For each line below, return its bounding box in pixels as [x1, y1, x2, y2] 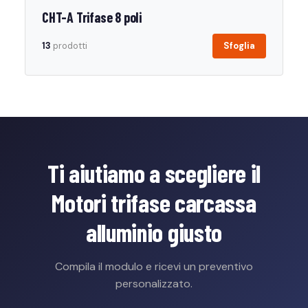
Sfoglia [223, 40, 255, 52]
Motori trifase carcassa [52, 188, 256, 217]
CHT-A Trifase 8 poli [42, 9, 142, 25]
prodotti [51, 40, 87, 52]
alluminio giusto [85, 217, 223, 247]
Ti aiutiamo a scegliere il [47, 158, 261, 188]
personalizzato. [115, 276, 192, 291]
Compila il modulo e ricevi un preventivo [55, 259, 253, 274]
